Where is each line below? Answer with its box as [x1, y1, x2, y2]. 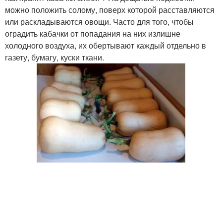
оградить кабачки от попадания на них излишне [5, 28, 180, 39]
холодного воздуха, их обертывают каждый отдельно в [5, 40, 206, 51]
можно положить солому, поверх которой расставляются [5, 4, 215, 15]
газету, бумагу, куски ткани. [5, 52, 104, 63]
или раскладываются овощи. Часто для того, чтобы [5, 16, 194, 27]
